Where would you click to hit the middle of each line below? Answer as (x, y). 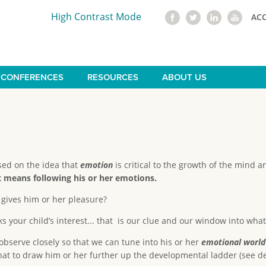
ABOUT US (184, 77)
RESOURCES (113, 77)
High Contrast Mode (96, 17)
